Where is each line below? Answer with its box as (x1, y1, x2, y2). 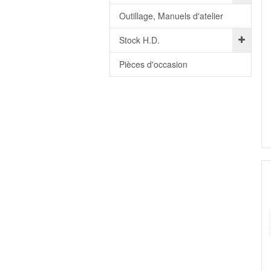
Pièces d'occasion (119, 58, 188, 70)
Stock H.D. (119, 34, 160, 46)
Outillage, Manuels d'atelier (119, 10, 223, 22)
